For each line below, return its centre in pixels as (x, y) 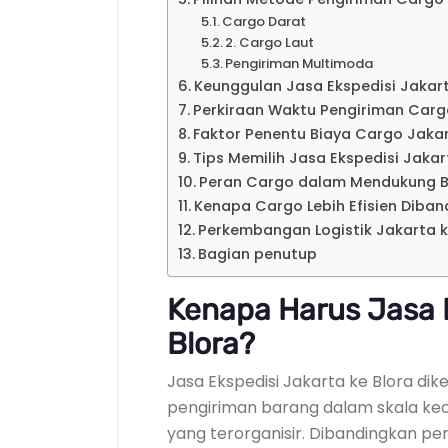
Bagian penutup (257, 254)
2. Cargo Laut (270, 42)
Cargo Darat (264, 21)
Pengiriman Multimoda (299, 63)
